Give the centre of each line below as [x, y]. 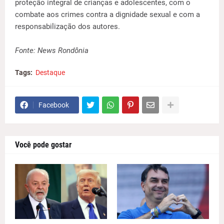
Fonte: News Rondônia [52, 50]
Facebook [54, 105]
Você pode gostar [43, 145]
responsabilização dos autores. [67, 26]
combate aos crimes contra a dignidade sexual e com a [107, 14]
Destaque [50, 72]
